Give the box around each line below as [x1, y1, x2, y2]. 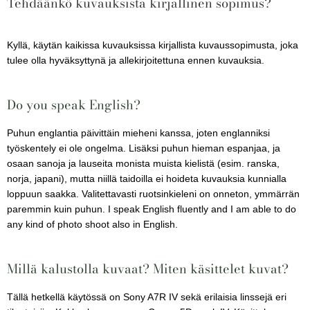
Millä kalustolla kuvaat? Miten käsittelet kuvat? [7, 258, 289, 278]
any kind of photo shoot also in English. [7, 219, 181, 230]
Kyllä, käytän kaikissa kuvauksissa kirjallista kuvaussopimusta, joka [7, 40, 298, 51]
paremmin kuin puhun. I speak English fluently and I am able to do [7, 203, 296, 215]
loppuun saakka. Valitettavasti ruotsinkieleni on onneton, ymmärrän [7, 188, 300, 199]
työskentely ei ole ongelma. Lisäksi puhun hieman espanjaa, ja [7, 143, 280, 154]
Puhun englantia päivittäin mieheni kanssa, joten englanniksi [7, 127, 270, 138]
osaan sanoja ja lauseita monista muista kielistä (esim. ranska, [7, 158, 280, 169]
